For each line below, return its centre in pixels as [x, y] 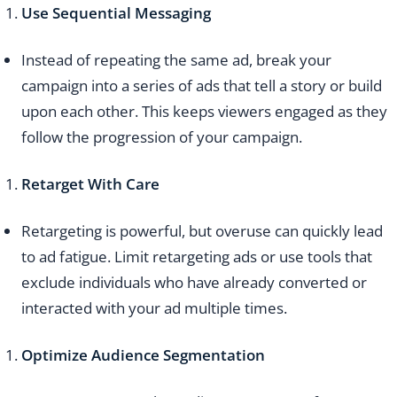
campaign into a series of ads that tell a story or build [202, 86]
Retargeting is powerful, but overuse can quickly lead [202, 231]
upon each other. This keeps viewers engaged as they [204, 112]
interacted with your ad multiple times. [154, 308]
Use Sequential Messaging [116, 13]
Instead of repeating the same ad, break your [176, 60]
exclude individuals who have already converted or [194, 283]
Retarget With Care [90, 184]
